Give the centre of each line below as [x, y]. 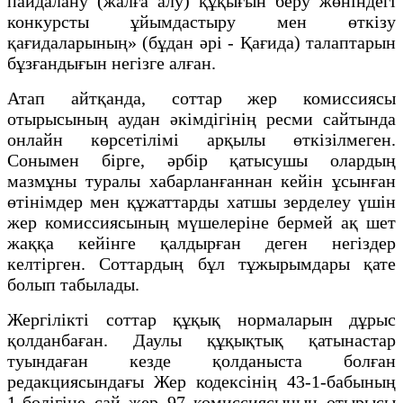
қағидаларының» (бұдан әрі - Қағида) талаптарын [201, 42]
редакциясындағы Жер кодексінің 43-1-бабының [201, 381]
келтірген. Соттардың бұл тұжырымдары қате [201, 263]
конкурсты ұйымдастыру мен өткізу [201, 21]
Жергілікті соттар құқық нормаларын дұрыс [201, 319]
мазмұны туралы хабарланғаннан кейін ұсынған [201, 180]
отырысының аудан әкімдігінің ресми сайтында [201, 118]
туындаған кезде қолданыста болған [201, 360]
